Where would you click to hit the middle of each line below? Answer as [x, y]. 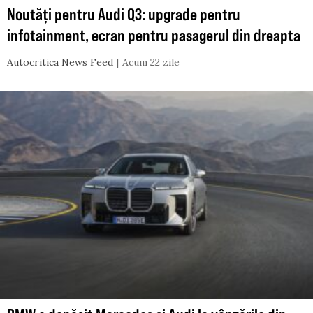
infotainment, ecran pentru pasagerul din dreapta [154, 35]
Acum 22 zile [151, 62]
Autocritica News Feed [60, 62]
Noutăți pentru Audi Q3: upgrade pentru [124, 14]
